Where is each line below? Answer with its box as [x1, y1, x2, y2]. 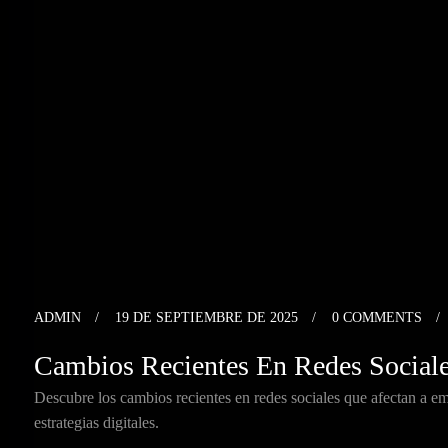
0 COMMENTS [332, 310, 422, 326]
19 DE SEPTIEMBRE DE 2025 [115, 310, 298, 326]
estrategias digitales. [34, 414, 159, 432]
